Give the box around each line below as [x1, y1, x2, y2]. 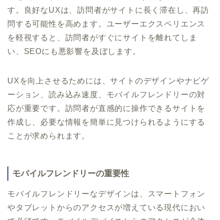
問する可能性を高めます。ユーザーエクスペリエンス [7, 19, 206, 28]
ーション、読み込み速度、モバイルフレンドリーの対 [7, 90, 206, 99]
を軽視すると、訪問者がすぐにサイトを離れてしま [7, 33, 197, 42]
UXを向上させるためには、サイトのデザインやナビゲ [7, 76, 209, 85]
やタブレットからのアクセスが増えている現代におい [7, 203, 206, 212]
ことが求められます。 [7, 131, 90, 140]
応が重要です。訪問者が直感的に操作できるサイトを [7, 104, 206, 112]
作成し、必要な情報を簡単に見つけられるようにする [7, 117, 206, 126]
